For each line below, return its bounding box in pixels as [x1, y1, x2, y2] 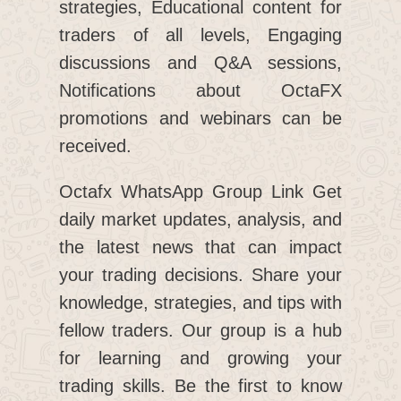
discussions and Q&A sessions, [59, 53, 342, 73]
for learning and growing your [59, 348, 342, 369]
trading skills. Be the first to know [59, 376, 342, 397]
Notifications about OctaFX [59, 81, 342, 101]
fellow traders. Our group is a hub [59, 320, 342, 341]
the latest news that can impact [59, 237, 342, 258]
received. [59, 136, 132, 157]
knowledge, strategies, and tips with [59, 293, 342, 313]
